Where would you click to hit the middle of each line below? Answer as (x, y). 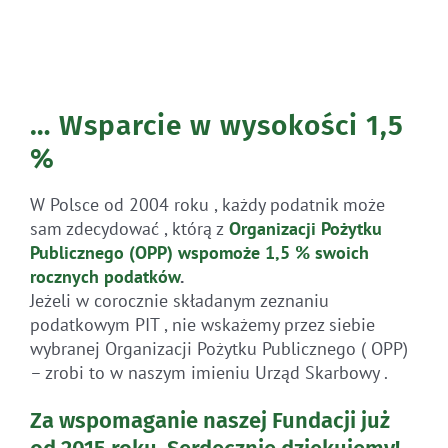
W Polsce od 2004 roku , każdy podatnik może (207, 205)
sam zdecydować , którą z (126, 229)
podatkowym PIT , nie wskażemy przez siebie (202, 325)
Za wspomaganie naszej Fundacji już (209, 421)
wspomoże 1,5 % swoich (273, 253)
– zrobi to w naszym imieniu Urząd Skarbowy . (208, 373)
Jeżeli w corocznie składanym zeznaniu (179, 301)
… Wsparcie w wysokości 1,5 (216, 126)
